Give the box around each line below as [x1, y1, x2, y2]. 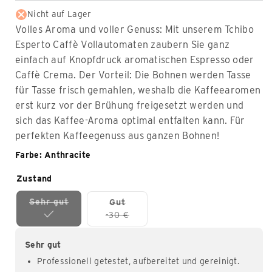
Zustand [16, 174, 52, 184]
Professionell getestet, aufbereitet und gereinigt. [37, 256, 239, 267]
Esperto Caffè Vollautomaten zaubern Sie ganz [15, 39, 230, 51]
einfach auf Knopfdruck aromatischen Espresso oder [15, 54, 254, 66]
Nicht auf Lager [27, 9, 92, 19]
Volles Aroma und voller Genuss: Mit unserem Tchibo [15, 24, 254, 36]
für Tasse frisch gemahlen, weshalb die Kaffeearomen [15, 84, 261, 97]
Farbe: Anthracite [15, 150, 91, 160]
